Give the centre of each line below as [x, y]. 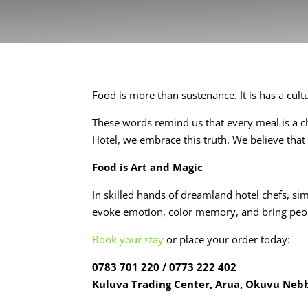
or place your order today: [227, 239]
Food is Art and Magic [148, 167]
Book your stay [128, 239]
